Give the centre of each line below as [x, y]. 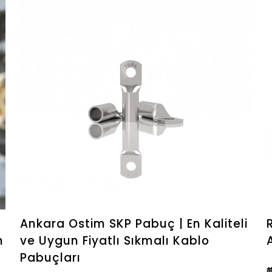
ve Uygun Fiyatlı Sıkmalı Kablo [115, 240]
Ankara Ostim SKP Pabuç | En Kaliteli [134, 223]
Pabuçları [51, 257]
